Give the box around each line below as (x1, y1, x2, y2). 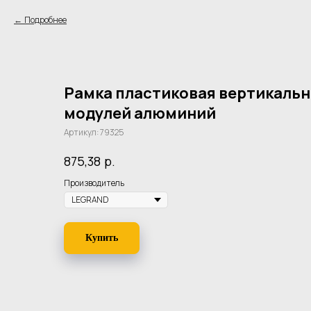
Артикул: (64, 126, 100, 138)
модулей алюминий (64, 103, 216, 124)
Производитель (64, 176, 124, 189)
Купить (85, 233, 118, 244)
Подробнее (24, 14, 67, 26)
